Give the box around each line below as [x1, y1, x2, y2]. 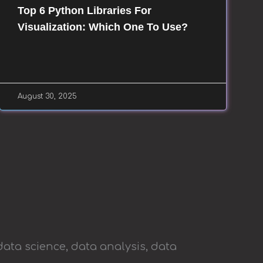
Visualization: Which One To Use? [18, 21, 188, 33]
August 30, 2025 [18, 92, 77, 100]
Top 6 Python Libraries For [18, 4, 152, 16]
